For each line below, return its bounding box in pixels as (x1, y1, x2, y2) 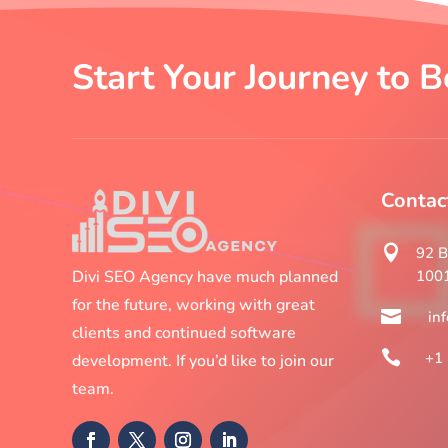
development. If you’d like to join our (72, 350, 334, 373)
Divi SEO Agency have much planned (72, 266, 338, 289)
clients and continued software (72, 322, 296, 345)
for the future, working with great (72, 294, 315, 317)
